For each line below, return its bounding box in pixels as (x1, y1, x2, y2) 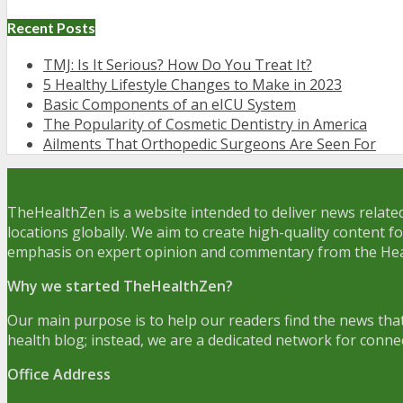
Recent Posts (7, 19, 95, 37)
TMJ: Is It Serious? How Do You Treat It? (43, 55, 312, 76)
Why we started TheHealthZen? (7, 276, 233, 297)
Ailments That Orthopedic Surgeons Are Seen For (43, 134, 376, 155)
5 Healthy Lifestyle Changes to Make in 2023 (43, 75, 342, 95)
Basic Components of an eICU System (43, 94, 296, 115)
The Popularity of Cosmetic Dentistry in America (43, 114, 367, 135)
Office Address (7, 364, 111, 385)
